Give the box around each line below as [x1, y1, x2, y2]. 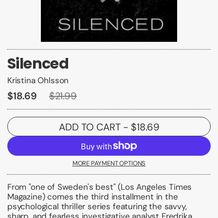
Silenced [7, 54, 69, 74]
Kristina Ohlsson [7, 75, 69, 86]
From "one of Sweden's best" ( [7, 182, 121, 192]
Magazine [7, 191, 42, 202]
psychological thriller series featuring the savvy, [7, 201, 187, 212]
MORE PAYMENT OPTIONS [72, 159, 146, 167]
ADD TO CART [58, 120, 121, 133]
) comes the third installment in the [42, 191, 178, 202]
